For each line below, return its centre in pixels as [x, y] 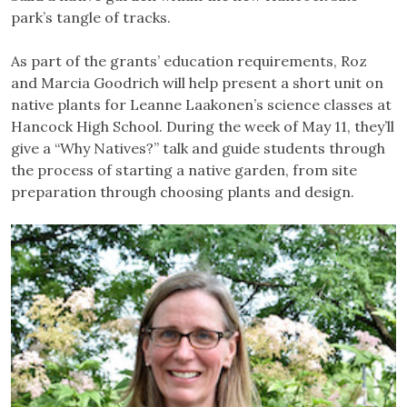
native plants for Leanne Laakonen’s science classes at [201, 105]
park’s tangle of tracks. [91, 18]
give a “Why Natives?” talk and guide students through [198, 149]
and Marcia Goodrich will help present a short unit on [197, 83]
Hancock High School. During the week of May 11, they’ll [203, 127]
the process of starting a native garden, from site [184, 170]
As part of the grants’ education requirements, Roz [189, 61]
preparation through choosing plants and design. [183, 192]
